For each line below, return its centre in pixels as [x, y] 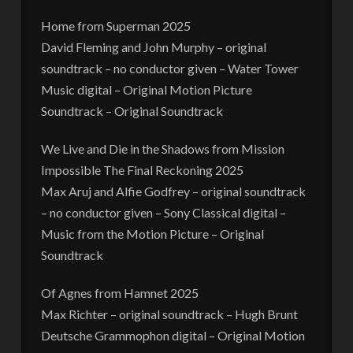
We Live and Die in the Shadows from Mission [162, 148]
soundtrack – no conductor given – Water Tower [169, 68]
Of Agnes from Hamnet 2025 [119, 292]
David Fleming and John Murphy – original [153, 46]
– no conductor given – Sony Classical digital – [163, 212]
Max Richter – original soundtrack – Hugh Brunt [169, 314]
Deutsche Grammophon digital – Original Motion [173, 335]
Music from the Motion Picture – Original [152, 233]
